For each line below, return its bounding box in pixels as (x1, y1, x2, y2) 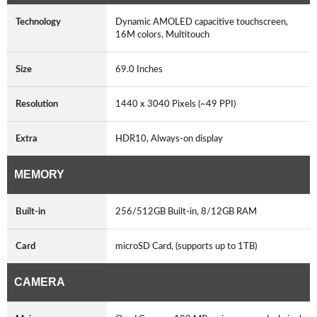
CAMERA (14, 275, 65, 288)
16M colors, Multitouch (115, 29, 209, 40)
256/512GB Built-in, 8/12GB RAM (115, 206, 257, 217)
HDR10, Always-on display (115, 133, 223, 144)
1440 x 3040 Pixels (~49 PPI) (115, 98, 236, 109)
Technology (16, 16, 61, 27)
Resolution (16, 98, 58, 109)
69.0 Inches (115, 64, 163, 74)
